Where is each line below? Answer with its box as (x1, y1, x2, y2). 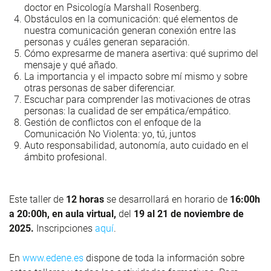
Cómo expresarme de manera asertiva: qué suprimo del (24, 47, 258, 59)
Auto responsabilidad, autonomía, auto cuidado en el (24, 139, 249, 151)
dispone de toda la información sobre (83, 252, 244, 264)
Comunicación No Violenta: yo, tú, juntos (24, 128, 196, 140)
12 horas (66, 193, 106, 205)
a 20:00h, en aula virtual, (9, 207, 119, 220)
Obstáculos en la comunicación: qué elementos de (24, 13, 238, 25)
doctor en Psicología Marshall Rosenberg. (24, 1, 201, 13)
